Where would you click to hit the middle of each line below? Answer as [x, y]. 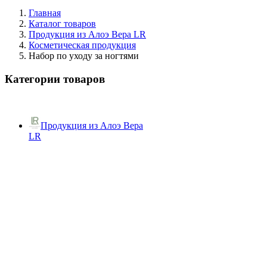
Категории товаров [55, 79]
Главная [45, 13]
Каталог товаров [62, 24]
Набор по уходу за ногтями [84, 56]
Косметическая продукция [82, 45]
